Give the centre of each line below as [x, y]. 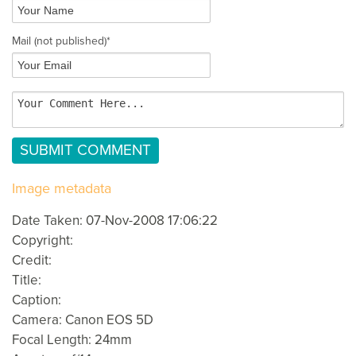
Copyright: [43, 241]
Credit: [32, 261]
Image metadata [62, 189]
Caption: [37, 300]
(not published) [70, 41]
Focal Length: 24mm [72, 340]
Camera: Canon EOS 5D [83, 320]
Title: [27, 281]
